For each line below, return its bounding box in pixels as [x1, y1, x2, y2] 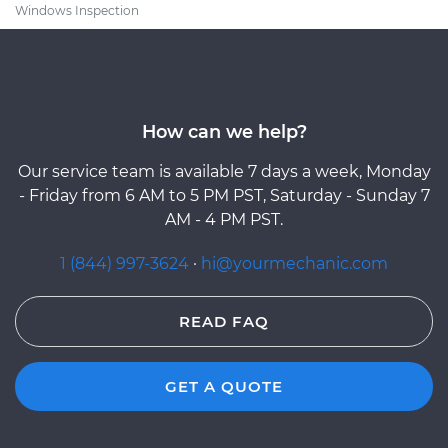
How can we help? [141, 120, 307, 142]
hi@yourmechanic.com [201, 253, 388, 273]
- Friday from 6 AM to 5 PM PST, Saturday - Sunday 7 [18, 185, 430, 205]
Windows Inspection [15, 2, 139, 18]
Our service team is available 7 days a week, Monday [17, 161, 431, 181]
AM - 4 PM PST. [165, 209, 283, 229]
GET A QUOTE [165, 376, 283, 396]
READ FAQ [179, 311, 269, 331]
